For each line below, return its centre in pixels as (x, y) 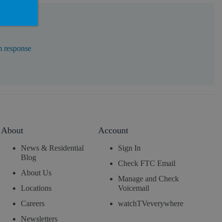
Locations (36, 188)
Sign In (130, 148)
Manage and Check (149, 179)
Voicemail (134, 188)
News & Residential (52, 148)
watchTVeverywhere (151, 204)
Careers (32, 204)
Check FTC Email (147, 164)
